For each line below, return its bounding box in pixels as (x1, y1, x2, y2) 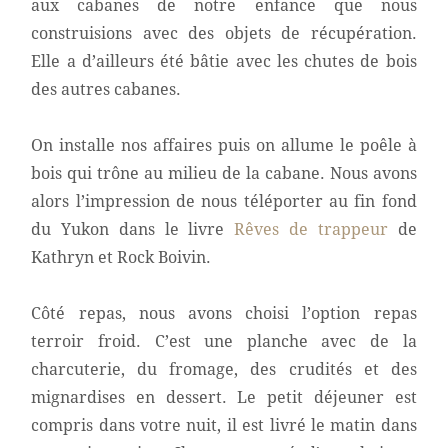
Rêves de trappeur (234, 220, 388, 240)
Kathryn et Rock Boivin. (31, 248, 212, 268)
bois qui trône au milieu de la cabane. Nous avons (31, 164, 417, 184)
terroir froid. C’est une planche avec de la (31, 332, 417, 352)
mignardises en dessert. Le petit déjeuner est (31, 388, 417, 408)
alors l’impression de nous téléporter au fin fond (31, 192, 417, 212)
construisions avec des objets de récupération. (31, 24, 417, 44)
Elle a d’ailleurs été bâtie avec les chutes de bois (31, 52, 417, 72)
